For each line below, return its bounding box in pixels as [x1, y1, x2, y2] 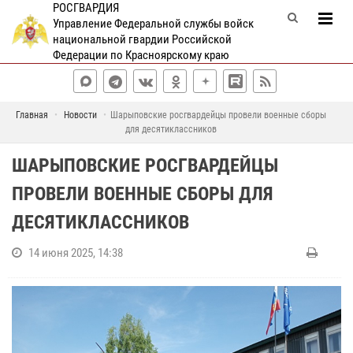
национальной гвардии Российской [52, 32, 232, 46]
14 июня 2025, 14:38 [28, 246, 123, 260]
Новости [63, 110, 97, 121]
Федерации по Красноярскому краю [52, 48, 229, 62]
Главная [15, 110, 48, 121]
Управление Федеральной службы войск [52, 17, 254, 31]
